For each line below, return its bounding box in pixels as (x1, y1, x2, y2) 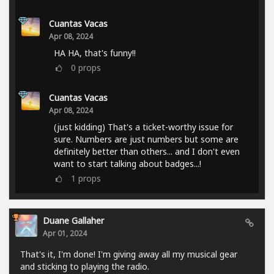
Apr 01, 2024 (43, 228, 87, 238)
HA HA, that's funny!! (54, 46, 136, 59)
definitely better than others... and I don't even (54, 145, 240, 157)
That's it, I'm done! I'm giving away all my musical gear (20, 248, 237, 260)
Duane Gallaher (43, 214, 104, 226)
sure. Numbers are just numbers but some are (54, 133, 239, 145)
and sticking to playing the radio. (20, 260, 149, 272)
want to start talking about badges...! (54, 157, 201, 169)
